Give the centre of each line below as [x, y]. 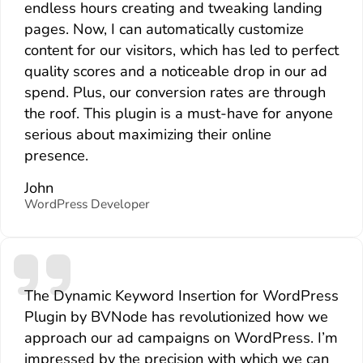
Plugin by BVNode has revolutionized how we [176, 316]
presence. [56, 155]
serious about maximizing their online [147, 134]
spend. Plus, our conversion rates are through [175, 92]
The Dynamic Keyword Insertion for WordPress [181, 295]
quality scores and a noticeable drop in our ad [175, 71]
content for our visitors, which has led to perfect [181, 50]
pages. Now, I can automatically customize [164, 29]
